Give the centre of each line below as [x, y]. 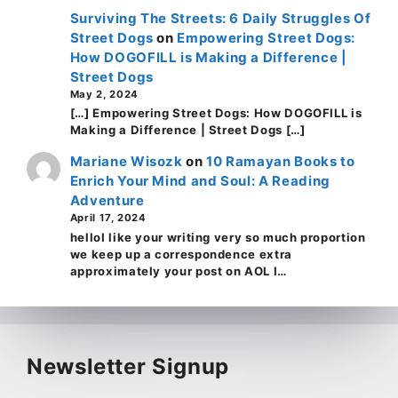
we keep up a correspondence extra [181, 255]
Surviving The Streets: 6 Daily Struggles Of [220, 18]
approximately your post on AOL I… [178, 271]
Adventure [107, 201]
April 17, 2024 [108, 218]
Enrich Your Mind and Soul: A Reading [200, 181]
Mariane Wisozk [126, 162]
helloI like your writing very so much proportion [218, 238]
